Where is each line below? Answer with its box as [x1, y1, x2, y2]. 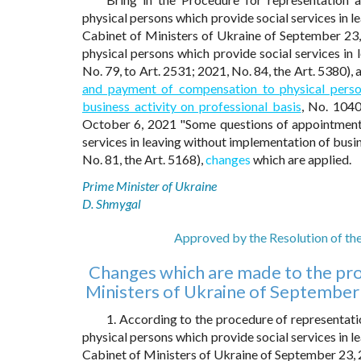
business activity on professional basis [82, 98, 301, 114]
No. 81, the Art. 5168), [82, 151, 205, 168]
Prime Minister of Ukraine [82, 178, 217, 194]
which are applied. [251, 151, 351, 168]
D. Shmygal [82, 196, 141, 212]
